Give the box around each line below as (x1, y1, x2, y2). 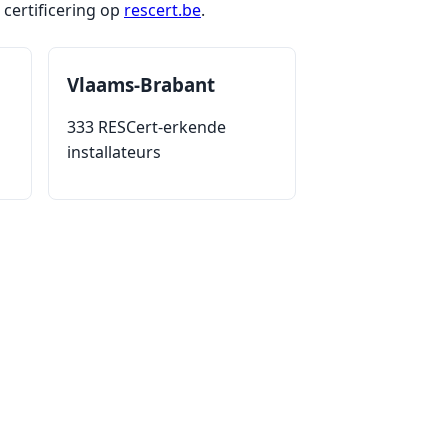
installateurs (67, 140, 161, 163)
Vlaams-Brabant (67, 71, 215, 97)
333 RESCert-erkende (67, 115, 226, 138)
